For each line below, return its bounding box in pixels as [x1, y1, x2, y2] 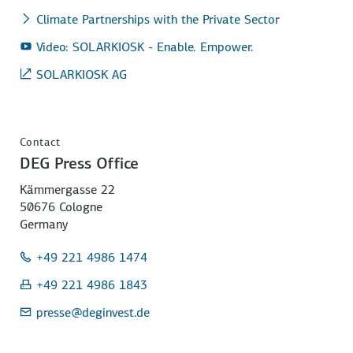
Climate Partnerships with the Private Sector [36, 10, 281, 28]
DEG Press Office [20, 152, 139, 173]
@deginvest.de [71, 303, 150, 321]
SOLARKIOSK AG [36, 65, 128, 83]
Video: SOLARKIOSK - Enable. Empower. [36, 38, 255, 55]
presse [36, 303, 72, 321]
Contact [20, 134, 61, 149]
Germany [20, 215, 69, 232]
